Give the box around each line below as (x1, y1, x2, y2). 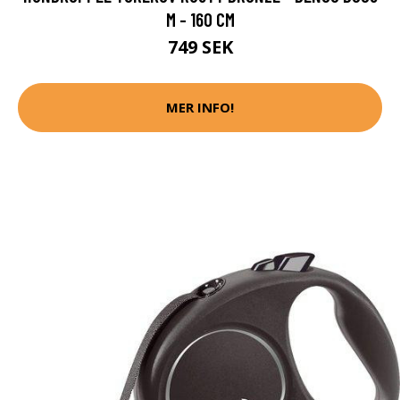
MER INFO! (166, 98, 234, 117)
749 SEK (167, 34, 233, 59)
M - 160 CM (165, 7, 235, 30)
